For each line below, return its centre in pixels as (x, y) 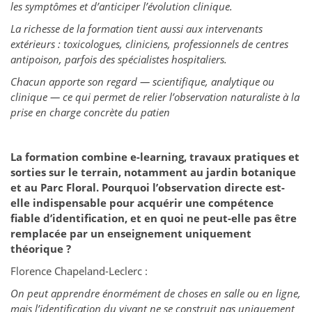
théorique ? (41, 249)
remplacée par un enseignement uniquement (131, 234)
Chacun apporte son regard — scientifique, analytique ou (142, 82)
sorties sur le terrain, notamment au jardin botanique (153, 172)
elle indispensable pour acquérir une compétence (142, 203)
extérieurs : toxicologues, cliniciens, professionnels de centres (149, 44)
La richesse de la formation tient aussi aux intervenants (136, 29)
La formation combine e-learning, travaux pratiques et (155, 157)
